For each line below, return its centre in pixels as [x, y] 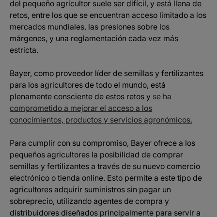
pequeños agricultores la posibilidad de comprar [96, 155]
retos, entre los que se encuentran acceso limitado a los [108, 15]
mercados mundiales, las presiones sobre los [90, 27]
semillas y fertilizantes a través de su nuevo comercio [105, 166]
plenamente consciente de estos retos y [81, 96]
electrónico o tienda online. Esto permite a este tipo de [106, 178]
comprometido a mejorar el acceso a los [81, 108]
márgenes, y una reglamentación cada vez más [94, 38]
